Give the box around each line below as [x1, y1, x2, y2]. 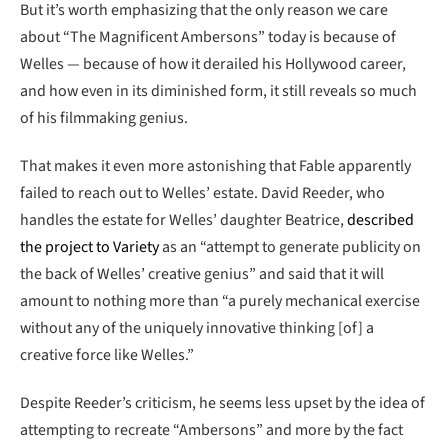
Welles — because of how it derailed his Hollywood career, [20, 53, 406, 76]
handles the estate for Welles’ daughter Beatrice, [20, 208, 347, 231]
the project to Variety [20, 235, 159, 258]
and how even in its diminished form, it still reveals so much [20, 80, 417, 103]
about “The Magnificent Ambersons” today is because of [20, 26, 396, 49]
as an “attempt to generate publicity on [159, 235, 421, 258]
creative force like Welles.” [20, 343, 194, 366]
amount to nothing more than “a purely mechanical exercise [20, 289, 420, 312]
